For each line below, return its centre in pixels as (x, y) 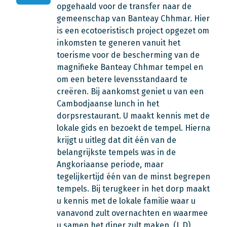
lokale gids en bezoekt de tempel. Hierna (134, 128)
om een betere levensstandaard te (122, 79)
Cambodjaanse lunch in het (108, 104)
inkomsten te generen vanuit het (119, 43)
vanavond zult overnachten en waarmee (132, 213)
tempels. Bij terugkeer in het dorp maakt (133, 189)
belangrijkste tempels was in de (116, 152)
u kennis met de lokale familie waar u (126, 201)
